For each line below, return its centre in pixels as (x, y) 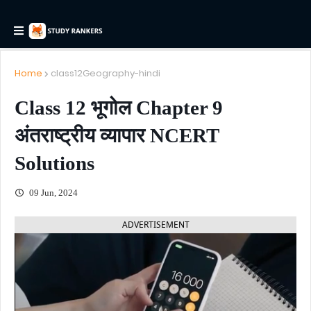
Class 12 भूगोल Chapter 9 (119, 108)
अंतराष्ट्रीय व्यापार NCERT (117, 135)
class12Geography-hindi (106, 73)
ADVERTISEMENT (155, 225)
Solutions (54, 163)
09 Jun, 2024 (52, 193)
